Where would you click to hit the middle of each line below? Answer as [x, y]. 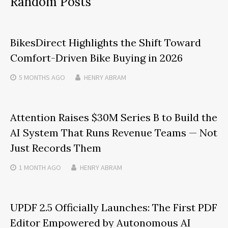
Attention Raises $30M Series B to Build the [114, 117]
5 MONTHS [34, 77]
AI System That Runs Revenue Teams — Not [114, 132]
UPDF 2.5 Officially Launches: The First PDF [114, 207]
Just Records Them [56, 148]
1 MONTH [32, 167]
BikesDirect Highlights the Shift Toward [106, 42]
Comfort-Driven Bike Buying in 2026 [96, 58]
